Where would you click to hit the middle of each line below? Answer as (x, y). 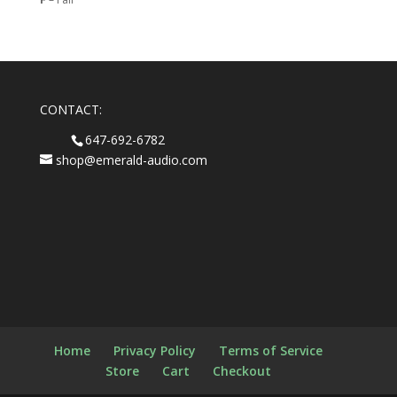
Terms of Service (271, 350)
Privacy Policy (155, 350)
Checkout (242, 371)
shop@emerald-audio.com (131, 160)
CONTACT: (70, 110)
